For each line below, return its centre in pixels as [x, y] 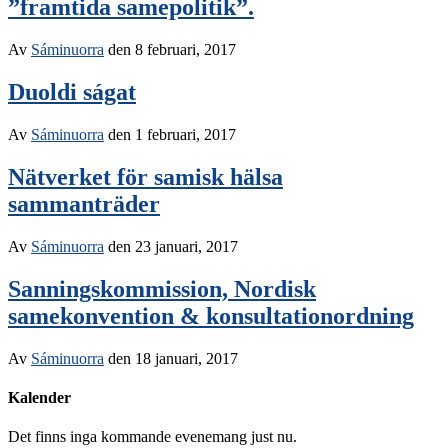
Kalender [39, 398]
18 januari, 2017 [186, 358]
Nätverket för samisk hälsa [145, 177]
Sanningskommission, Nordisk [162, 288]
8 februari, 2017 [185, 50]
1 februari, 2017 [185, 135]
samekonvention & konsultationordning [211, 315]
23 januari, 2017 [186, 246]
